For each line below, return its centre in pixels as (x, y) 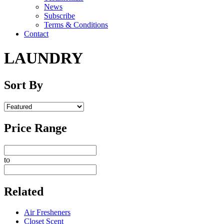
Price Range (35, 128)
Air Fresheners (47, 212)
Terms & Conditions (76, 25)
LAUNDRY (43, 58)
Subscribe (59, 16)
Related (24, 191)
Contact (36, 34)
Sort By (23, 85)
